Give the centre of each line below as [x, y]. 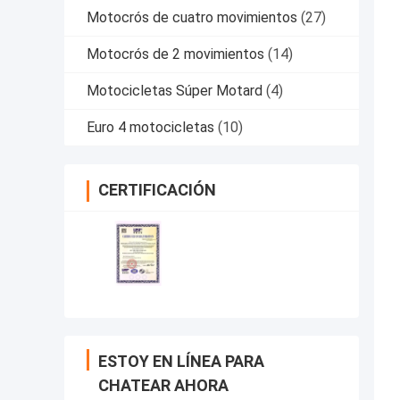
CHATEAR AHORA [163, 386]
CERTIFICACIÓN [157, 190]
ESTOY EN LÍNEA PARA [181, 362]
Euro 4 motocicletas [150, 128]
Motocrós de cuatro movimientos [192, 18]
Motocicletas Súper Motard [175, 91]
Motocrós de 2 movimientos [175, 54]
